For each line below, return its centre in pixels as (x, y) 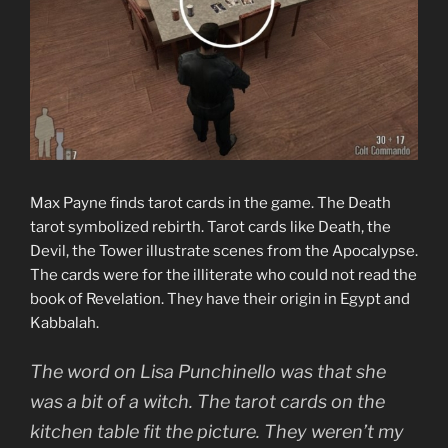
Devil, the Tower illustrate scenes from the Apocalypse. (224, 250)
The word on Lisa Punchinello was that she (208, 372)
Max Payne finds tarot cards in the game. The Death (210, 202)
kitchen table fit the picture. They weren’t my (217, 432)
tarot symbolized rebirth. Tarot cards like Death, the (210, 226)
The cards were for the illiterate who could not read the (223, 274)
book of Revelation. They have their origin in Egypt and (220, 298)
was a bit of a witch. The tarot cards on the (207, 402)
